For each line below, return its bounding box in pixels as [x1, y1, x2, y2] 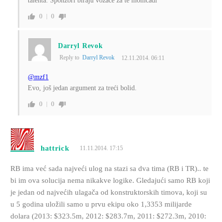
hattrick [40, 144, 69, 153]
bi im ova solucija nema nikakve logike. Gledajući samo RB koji [10, 176, 210, 185]
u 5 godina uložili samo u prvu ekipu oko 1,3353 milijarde [10, 200, 192, 209]
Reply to [59, 54, 82, 61]
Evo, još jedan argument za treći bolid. [27, 84, 137, 92]
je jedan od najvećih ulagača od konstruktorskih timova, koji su [10, 188, 207, 197]
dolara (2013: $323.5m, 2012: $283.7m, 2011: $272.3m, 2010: [10, 212, 206, 221]
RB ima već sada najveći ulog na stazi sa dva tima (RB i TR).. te [10, 165, 209, 173]
